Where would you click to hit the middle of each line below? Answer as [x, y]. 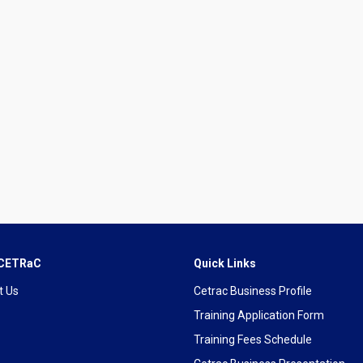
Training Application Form [259, 315]
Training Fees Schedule [253, 340]
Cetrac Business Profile [253, 291]
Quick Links [225, 263]
